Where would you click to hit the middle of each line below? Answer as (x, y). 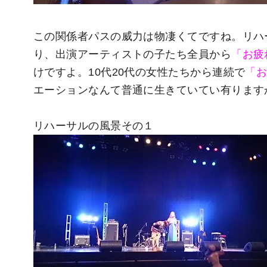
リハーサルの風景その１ (94, 126)
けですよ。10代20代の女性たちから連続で (139, 72)
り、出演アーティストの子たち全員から (133, 55)
